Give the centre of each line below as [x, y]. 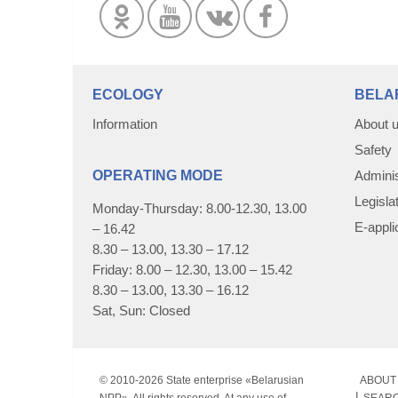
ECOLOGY [128, 95]
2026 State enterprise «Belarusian [221, 380]
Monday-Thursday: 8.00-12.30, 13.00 [199, 208]
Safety [373, 150]
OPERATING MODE [158, 175]
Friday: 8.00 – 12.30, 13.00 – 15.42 [192, 270]
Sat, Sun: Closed [141, 310]
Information [125, 124]
